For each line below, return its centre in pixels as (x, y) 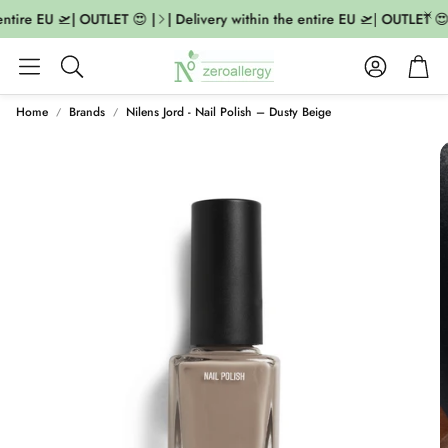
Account (404, 64)
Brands (87, 112)
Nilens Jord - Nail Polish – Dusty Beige (228, 112)
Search (82, 76)
